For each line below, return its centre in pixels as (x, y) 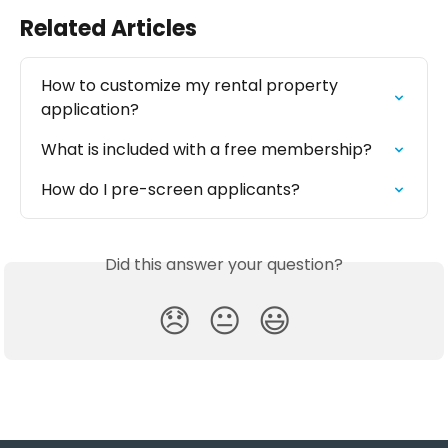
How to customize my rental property (191, 86)
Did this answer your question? (224, 265)
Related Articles (108, 29)
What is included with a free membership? (206, 150)
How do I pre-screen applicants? (170, 190)
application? (90, 110)
